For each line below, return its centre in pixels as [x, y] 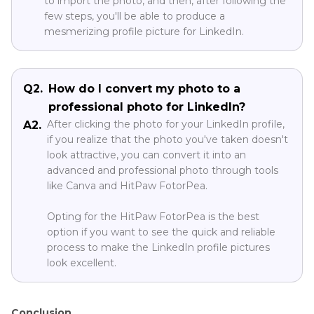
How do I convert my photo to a [144, 89]
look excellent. [82, 263]
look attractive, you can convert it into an [146, 155]
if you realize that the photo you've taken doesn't [168, 140]
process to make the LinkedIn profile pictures [158, 248]
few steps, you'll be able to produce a [135, 16]
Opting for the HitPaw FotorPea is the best [153, 217]
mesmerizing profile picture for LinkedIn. [144, 32]
